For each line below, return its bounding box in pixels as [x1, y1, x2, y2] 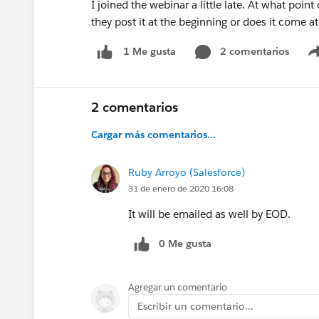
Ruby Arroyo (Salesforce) [128, 165, 245, 179]
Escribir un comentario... [137, 299, 253, 313]
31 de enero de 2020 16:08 [128, 182, 234, 194]
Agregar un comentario [128, 281, 227, 293]
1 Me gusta [123, 45, 176, 58]
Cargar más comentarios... [91, 127, 216, 141]
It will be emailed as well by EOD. [128, 206, 291, 221]
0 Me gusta [159, 236, 211, 250]
